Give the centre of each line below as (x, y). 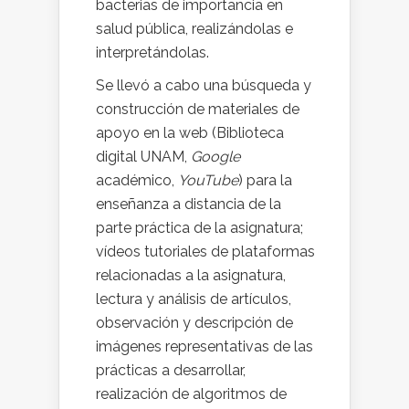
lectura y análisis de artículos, (194, 299)
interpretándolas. (152, 53)
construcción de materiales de (198, 110)
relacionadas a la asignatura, (191, 276)
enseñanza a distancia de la (189, 204)
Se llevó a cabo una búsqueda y (204, 86)
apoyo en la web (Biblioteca (190, 133)
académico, (137, 181)
